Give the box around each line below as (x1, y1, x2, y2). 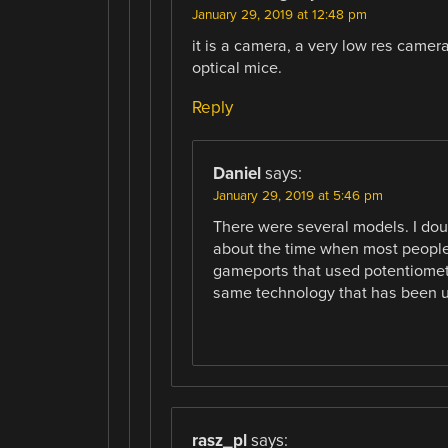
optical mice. (191, 57, 282, 78)
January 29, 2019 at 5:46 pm (212, 187, 383, 204)
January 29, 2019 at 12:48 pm (191, 6, 367, 23)
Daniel (212, 162, 261, 184)
